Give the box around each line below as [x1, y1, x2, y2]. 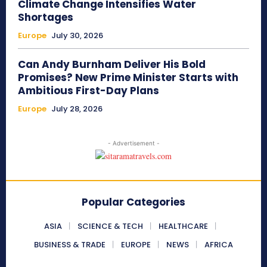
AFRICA [204, 239, 233, 251]
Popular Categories [82, 195, 185, 210]
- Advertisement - [107, 139, 160, 147]
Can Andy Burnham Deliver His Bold [18, 57, 206, 72]
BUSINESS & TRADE [34, 239, 105, 251]
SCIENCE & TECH [77, 221, 143, 232]
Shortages [18, 10, 73, 25]
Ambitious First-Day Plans [18, 83, 159, 98]
